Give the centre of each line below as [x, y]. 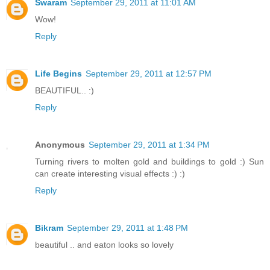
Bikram [49, 228]
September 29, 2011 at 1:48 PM [127, 228]
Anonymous [60, 144]
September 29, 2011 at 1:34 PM [149, 144]
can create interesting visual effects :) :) [110, 173]
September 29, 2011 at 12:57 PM [149, 73]
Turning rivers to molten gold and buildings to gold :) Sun [149, 161]
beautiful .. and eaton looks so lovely [104, 244]
